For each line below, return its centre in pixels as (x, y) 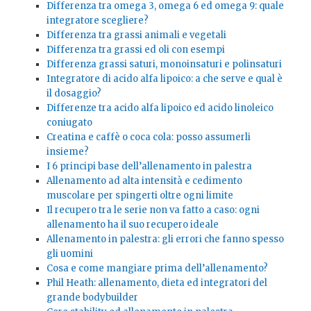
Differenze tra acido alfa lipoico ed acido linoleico (160, 108)
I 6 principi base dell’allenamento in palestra (149, 166)
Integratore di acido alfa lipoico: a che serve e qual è (164, 78)
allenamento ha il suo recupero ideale (132, 224)
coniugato (69, 122)
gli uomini (69, 253)
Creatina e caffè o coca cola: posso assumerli (148, 137)
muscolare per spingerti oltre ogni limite (140, 195)
